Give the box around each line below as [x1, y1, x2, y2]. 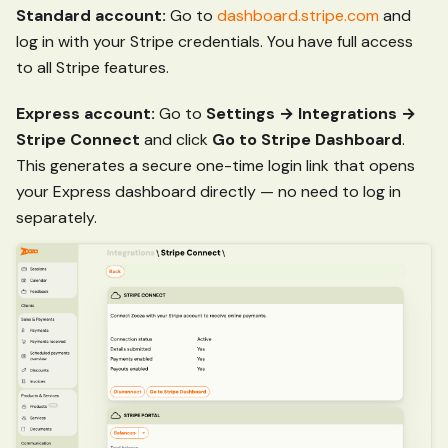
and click [140, 129, 212, 151]
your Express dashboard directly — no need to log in [16, 181, 401, 203]
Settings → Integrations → [206, 103, 416, 125]
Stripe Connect [16, 129, 140, 151]
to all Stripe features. [16, 57, 169, 79]
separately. [16, 207, 97, 229]
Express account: [16, 103, 155, 125]
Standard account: [16, 5, 166, 27]
